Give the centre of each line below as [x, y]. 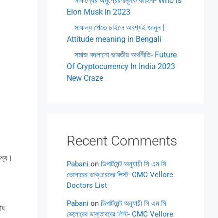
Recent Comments [122, 141]
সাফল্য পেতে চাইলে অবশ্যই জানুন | [120, 27]
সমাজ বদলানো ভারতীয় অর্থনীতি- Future [126, 55]
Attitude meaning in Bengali [114, 39]
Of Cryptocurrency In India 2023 [121, 66]
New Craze [85, 78]
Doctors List [87, 185]
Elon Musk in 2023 [99, 12]
